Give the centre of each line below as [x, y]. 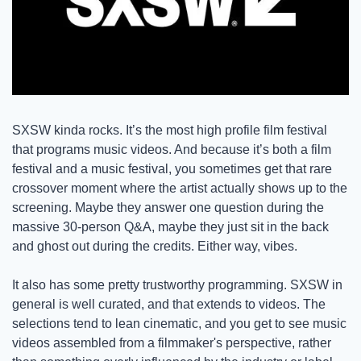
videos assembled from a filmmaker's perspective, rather [172, 343]
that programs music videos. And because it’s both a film [172, 150]
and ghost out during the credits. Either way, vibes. [156, 247]
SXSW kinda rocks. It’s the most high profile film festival [170, 131]
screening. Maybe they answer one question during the [168, 208]
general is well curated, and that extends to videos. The [169, 305]
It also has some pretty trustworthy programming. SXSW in [177, 285]
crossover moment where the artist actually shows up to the [180, 189]
